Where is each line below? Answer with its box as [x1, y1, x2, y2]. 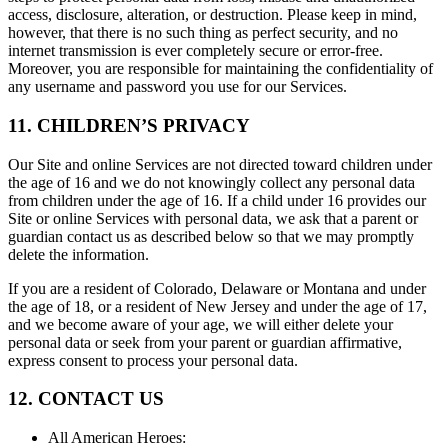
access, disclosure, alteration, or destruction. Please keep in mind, [8, 6, 417, 24]
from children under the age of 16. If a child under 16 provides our [8, 191, 426, 209]
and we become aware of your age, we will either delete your [8, 315, 393, 333]
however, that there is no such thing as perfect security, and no [8, 24, 398, 42]
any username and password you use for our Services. [8, 78, 347, 96]
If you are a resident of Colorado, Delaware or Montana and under [8, 279, 426, 297]
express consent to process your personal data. [8, 351, 298, 369]
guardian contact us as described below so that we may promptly [8, 227, 414, 245]
